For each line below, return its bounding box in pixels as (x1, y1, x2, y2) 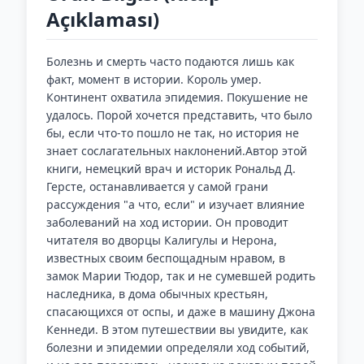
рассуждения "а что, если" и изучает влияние (46, 197, 305, 212)
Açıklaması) (46, 6, 159, 32)
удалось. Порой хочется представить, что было (46, 107, 312, 123)
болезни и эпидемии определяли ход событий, (46, 340, 310, 355)
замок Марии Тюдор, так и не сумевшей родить (46, 268, 315, 284)
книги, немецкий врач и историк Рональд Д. (46, 161, 296, 176)
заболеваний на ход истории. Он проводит (46, 214, 288, 230)
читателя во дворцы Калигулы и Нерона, (46, 232, 277, 248)
